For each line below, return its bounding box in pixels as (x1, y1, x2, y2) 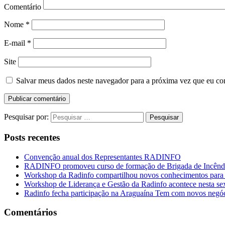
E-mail (4, 39, 27, 48)
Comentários (4, 207, 57, 218)
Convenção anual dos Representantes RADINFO (24, 152, 181, 161)
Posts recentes (4, 132, 60, 143)
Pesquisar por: (4, 113, 49, 122)
